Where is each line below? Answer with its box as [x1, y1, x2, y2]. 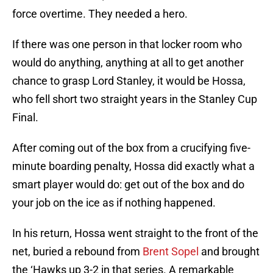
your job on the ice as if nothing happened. [12, 196, 216, 210]
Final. [12, 111, 38, 124]
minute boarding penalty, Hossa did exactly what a [12, 160, 255, 173]
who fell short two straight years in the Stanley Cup [12, 93, 257, 106]
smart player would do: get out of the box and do [12, 178, 244, 191]
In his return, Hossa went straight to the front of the [12, 227, 258, 240]
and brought [199, 245, 260, 258]
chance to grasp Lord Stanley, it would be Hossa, [12, 74, 246, 88]
